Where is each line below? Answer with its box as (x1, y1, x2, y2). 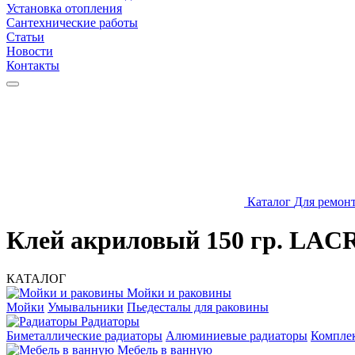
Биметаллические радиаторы (6, 329, 162, 343)
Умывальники (48, 300, 124, 315)
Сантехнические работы (6, 15, 138, 29)
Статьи (6, 29, 44, 44)
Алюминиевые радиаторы (166, 329, 307, 343)
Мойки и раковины (124, 286, 231, 300)
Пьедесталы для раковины (127, 300, 269, 315)
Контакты (6, 58, 59, 72)
